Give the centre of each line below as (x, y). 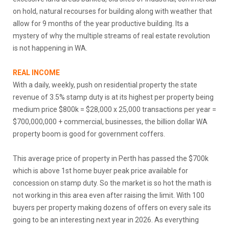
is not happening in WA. (50, 48)
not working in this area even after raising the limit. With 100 (109, 195)
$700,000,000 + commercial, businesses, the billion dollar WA (110, 121)
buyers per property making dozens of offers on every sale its (112, 207)
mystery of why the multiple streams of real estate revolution (111, 36)
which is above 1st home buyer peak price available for (100, 170)
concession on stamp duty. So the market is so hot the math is (112, 183)
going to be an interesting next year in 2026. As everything (106, 220)
